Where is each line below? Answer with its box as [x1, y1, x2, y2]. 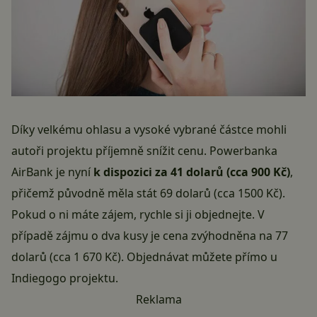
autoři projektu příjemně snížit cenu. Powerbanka [11, 142, 277, 158]
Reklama [135, 291, 182, 307]
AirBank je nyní [11, 163, 93, 180]
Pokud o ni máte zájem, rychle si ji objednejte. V [11, 206, 265, 222]
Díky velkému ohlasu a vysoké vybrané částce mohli [11, 121, 287, 137]
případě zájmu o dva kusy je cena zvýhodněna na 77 [11, 227, 288, 243]
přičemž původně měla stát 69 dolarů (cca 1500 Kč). [11, 185, 285, 201]
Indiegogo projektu [11, 270, 115, 286]
